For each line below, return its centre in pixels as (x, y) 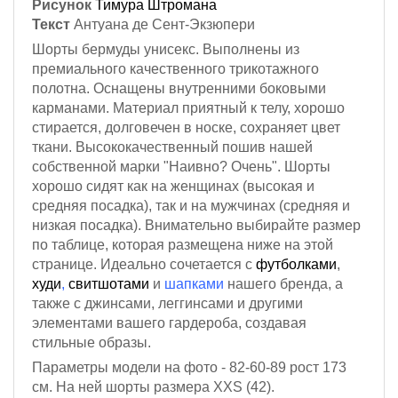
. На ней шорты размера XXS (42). (162, 387)
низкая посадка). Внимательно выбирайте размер (196, 225)
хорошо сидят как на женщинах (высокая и (173, 186)
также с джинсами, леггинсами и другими (167, 303)
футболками (296, 264)
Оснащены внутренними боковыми (210, 88)
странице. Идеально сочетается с (144, 264)
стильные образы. (92, 342)
